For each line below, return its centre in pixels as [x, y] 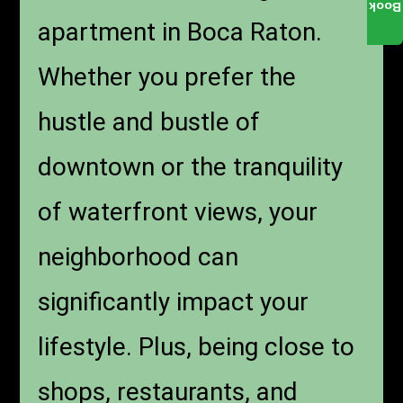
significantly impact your [174, 302]
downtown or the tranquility [191, 167]
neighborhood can [139, 257]
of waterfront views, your [178, 212]
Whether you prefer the [167, 77]
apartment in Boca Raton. [180, 32]
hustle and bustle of [149, 122]
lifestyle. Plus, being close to [197, 347]
